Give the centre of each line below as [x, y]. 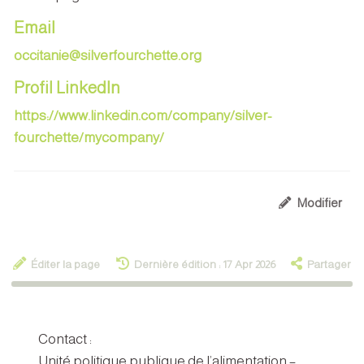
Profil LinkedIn [67, 87]
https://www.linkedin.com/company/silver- [143, 115]
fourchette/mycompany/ [89, 137]
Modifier [320, 203]
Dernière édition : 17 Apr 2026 [204, 264]
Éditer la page [66, 264]
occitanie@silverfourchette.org [108, 55]
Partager [329, 264]
